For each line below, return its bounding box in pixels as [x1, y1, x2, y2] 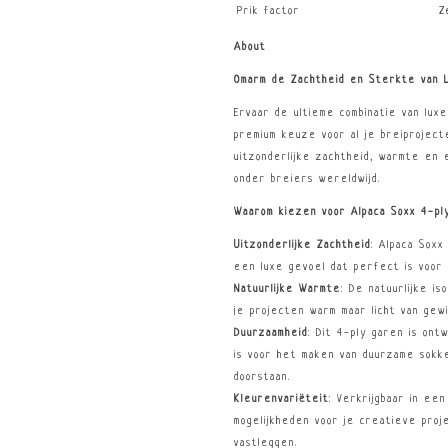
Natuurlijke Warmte [234, 283, 341, 295]
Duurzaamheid [234, 327, 308, 339]
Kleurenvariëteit [234, 393, 329, 405]
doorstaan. [234, 371, 291, 383]
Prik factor [237, 5, 300, 17]
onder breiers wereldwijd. [234, 173, 381, 185]
